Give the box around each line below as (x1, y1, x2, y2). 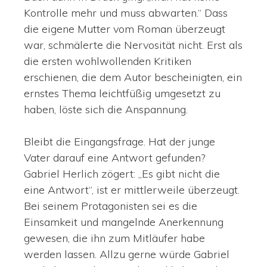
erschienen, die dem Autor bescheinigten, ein (24, 70, 242, 85)
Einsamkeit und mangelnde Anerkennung (24, 215, 223, 229)
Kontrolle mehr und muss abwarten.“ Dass (24, 6, 228, 20)
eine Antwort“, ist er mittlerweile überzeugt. (24, 183, 240, 197)
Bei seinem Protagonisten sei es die (24, 199, 197, 213)
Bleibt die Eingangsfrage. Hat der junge (24, 135, 215, 149)
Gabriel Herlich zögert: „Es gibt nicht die (24, 167, 220, 181)
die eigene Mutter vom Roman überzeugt (24, 22, 225, 36)
